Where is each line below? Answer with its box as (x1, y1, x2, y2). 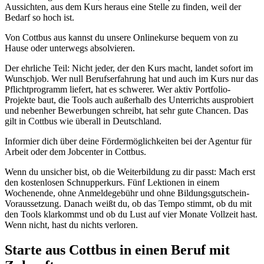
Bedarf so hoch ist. (5, 12, 74, 23)
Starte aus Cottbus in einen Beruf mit (5, 242, 230, 258)
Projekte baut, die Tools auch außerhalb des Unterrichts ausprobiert (5, 95, 253, 105)
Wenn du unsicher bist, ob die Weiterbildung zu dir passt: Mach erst (5, 167, 255, 177)
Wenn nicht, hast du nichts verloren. (5, 220, 138, 230)
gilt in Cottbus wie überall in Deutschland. (5, 116, 161, 127)
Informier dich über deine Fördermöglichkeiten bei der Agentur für (5, 136, 252, 147)
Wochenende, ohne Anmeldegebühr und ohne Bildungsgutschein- (5, 188, 249, 199)
